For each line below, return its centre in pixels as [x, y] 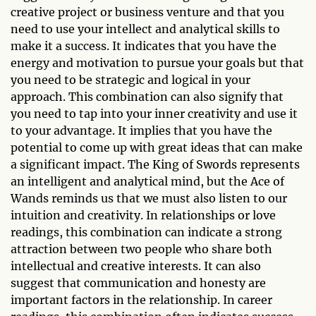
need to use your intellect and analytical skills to [145, 29]
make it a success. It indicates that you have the [144, 46]
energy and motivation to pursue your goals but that [157, 63]
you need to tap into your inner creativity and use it [154, 114]
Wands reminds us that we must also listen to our [149, 199]
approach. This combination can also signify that [147, 97]
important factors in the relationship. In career [141, 300]
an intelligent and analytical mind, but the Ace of [147, 182]
